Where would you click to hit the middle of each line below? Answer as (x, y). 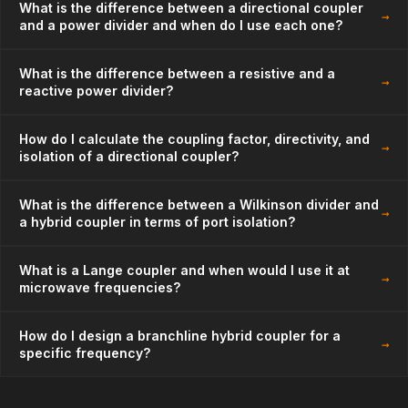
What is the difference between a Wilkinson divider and (199, 204)
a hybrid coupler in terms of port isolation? (157, 222)
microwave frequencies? (100, 287)
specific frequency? (85, 353)
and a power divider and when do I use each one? (181, 25)
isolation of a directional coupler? (129, 156)
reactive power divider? (96, 91)
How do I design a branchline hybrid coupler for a (180, 336)
